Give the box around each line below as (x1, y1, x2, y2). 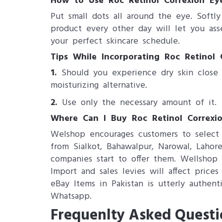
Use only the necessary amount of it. (62, 96, 217, 110)
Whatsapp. (51, 189, 92, 204)
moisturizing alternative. (51, 78, 147, 93)
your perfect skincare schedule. (51, 34, 180, 49)
